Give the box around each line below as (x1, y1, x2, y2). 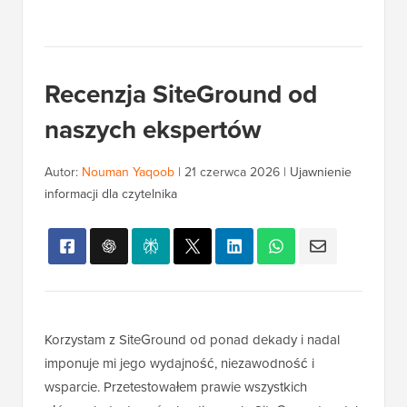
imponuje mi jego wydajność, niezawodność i (45, 353, 314, 374)
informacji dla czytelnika (45, 184, 177, 204)
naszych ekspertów (45, 111, 262, 149)
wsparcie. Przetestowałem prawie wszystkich (45, 377, 307, 398)
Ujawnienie (290, 163, 352, 183)
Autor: (45, 163, 82, 183)
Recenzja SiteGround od (45, 75, 317, 114)
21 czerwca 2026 (184, 163, 280, 183)
